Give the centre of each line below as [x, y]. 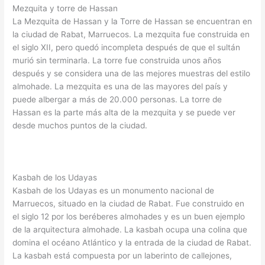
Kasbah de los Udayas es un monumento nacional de [114, 190]
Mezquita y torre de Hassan [65, 8]
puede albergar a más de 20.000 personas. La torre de [117, 99]
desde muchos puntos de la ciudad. [80, 125]
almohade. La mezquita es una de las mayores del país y [120, 86]
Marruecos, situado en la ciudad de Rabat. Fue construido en [129, 203]
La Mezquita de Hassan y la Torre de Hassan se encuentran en [132, 21]
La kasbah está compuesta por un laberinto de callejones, [122, 255]
